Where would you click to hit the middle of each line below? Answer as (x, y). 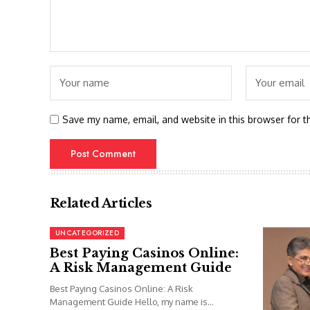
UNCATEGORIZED (87, 233)
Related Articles (101, 204)
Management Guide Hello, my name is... (132, 302)
